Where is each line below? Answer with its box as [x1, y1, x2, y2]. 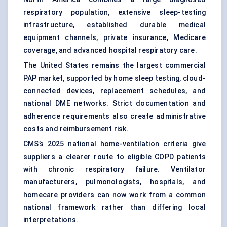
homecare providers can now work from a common [23, 191, 206, 199]
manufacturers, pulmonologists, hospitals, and [23, 178, 206, 186]
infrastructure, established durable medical [23, 21, 206, 29]
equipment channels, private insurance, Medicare [23, 33, 206, 42]
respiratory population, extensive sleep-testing [23, 8, 206, 17]
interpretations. [23, 216, 79, 224]
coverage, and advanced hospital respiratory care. [23, 46, 197, 55]
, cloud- [179, 74, 206, 83]
